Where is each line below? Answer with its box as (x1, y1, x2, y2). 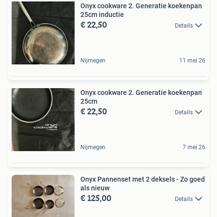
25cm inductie (80, 11, 124, 18)
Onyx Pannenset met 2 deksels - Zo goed (80, 175, 205, 183)
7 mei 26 (183, 144, 205, 151)
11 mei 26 (179, 57, 205, 64)
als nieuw (80, 184, 109, 192)
